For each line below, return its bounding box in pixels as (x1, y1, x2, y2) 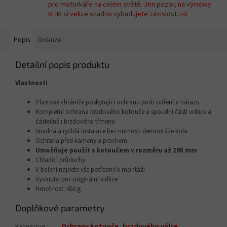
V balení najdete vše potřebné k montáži (35, 165, 145, 175)
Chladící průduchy (35, 156, 85, 165)
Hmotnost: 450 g (35, 184, 81, 194)
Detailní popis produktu (15, 59, 109, 70)
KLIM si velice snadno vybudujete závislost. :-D (48, 9, 187, 20)
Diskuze (38, 35, 62, 46)
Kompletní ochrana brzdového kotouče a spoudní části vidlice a (35, 107, 211, 117)
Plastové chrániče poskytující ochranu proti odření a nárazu (35, 98, 200, 107)
